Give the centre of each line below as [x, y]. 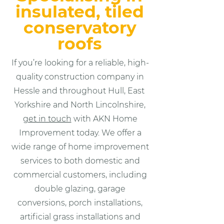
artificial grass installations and [80, 217]
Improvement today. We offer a [80, 133]
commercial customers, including [80, 175]
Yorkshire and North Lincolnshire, [80, 105]
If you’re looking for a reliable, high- [80, 63]
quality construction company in [80, 77]
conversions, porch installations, [80, 203]
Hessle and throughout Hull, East [80, 91]
